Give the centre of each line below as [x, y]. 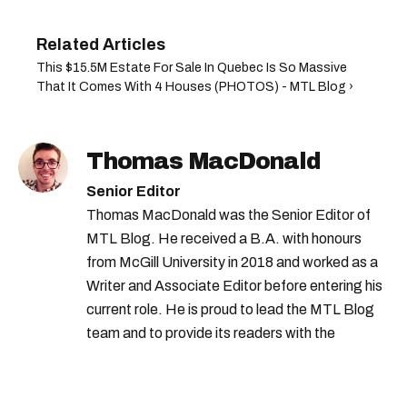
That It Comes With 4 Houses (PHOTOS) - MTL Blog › [195, 87]
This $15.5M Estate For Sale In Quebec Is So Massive [192, 68]
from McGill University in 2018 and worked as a [232, 263]
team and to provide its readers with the [211, 333]
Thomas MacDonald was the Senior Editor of [228, 215]
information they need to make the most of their [235, 357]
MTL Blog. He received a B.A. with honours [224, 239]
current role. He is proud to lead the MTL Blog [230, 310]
